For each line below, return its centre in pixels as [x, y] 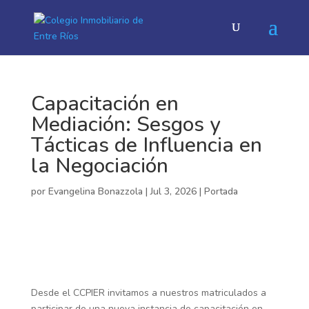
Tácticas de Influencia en [146, 145]
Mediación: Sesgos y [126, 124]
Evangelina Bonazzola [95, 191]
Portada [221, 191]
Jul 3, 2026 [173, 191]
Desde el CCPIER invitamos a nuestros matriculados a [148, 293]
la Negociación [99, 166]
